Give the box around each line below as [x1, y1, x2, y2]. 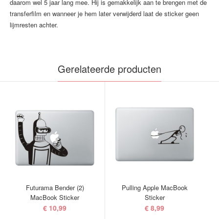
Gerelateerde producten [58, 62, 161, 76]
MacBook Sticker [30, 193, 79, 202]
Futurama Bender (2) [25, 183, 84, 192]
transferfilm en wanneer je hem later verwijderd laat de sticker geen [10, 9, 199, 18]
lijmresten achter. [10, 20, 58, 29]
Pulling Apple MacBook [121, 183, 188, 192]
